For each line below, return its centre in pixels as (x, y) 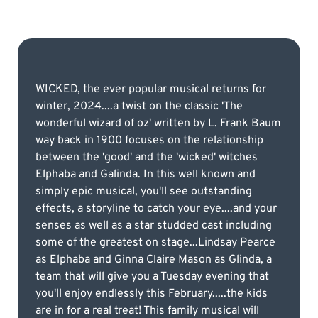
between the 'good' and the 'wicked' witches (147, 157)
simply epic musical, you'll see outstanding (144, 191)
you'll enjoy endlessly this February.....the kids (152, 294)
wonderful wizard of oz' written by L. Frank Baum (158, 123)
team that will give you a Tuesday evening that (152, 276)
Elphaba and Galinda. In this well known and (146, 174)
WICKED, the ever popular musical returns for (151, 89)
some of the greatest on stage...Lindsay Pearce (155, 242)
